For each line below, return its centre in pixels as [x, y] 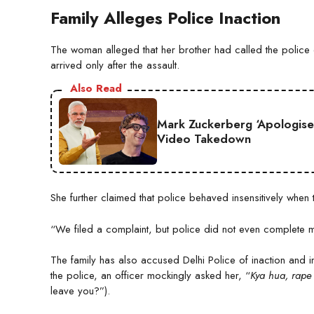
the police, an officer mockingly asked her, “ [150, 276]
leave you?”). [80, 291]
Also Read [96, 89]
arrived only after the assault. [115, 66]
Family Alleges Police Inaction [165, 18]
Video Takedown [204, 138]
